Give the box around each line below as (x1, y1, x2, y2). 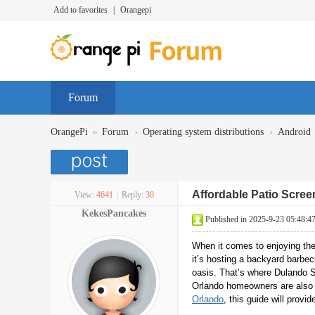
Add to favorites (53, 5, 108, 15)
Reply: (121, 190, 143, 200)
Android (278, 127, 311, 137)
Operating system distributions (143, 127, 264, 137)
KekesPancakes (82, 208, 146, 219)
